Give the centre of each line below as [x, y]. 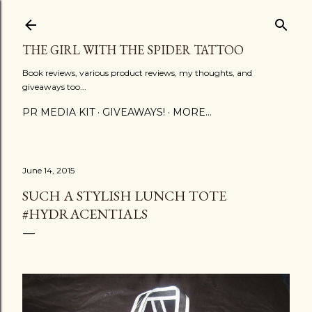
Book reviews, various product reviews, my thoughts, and [137, 73]
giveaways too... [54, 87]
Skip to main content [156, 17]
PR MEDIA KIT [58, 112]
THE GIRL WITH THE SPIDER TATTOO [133, 50]
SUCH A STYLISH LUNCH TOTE [124, 196]
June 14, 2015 [48, 170]
